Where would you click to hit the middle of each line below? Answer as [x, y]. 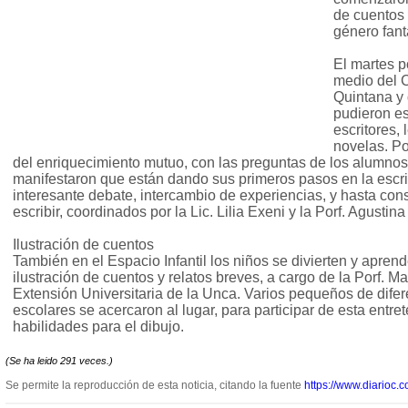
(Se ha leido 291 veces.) [59, 361]
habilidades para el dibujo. [98, 327]
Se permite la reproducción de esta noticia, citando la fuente [155, 386]
